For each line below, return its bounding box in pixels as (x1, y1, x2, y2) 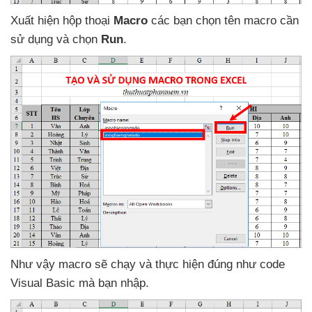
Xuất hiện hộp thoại (10, 13, 114, 27)
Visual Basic (10, 276, 79, 290)
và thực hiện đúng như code (139, 257, 285, 271)
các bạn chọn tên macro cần (151, 13, 299, 27)
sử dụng (10, 32, 56, 46)
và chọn (56, 32, 101, 46)
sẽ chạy (95, 257, 139, 271)
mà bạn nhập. (79, 276, 149, 290)
